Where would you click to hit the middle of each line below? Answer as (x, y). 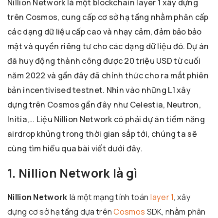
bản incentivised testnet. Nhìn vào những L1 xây (99, 90)
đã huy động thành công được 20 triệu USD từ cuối (104, 61)
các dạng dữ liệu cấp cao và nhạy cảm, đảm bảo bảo (105, 31)
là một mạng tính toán (109, 197)
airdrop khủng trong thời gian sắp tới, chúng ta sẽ (102, 134)
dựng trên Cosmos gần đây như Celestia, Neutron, (104, 104)
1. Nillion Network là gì (73, 173)
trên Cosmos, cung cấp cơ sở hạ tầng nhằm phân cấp (108, 17)
